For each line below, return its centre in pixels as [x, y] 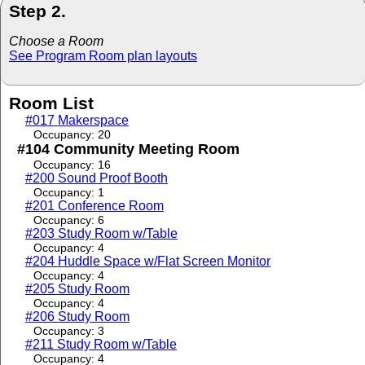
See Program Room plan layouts [103, 56]
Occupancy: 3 [69, 331]
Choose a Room [56, 42]
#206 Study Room [77, 317]
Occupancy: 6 [69, 220]
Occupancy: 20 [72, 135]
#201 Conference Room [95, 206]
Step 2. [37, 11]
